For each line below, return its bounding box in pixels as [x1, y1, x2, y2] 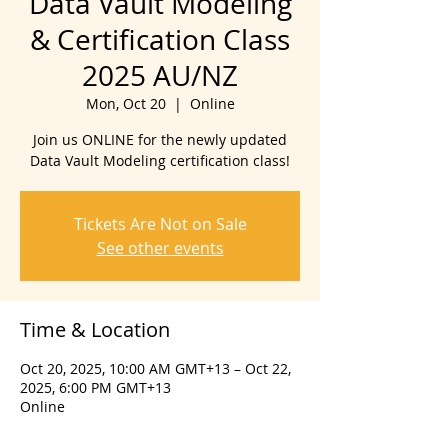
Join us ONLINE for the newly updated [33, 130, 287, 149]
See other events [96, 237, 224, 259]
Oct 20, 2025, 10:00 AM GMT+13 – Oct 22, [20, 359, 291, 378]
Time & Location [20, 316, 170, 343]
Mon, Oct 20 [85, 94, 166, 113]
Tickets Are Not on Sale [73, 213, 247, 235]
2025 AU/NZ [82, 57, 238, 94]
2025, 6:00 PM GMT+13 [20, 378, 171, 397]
